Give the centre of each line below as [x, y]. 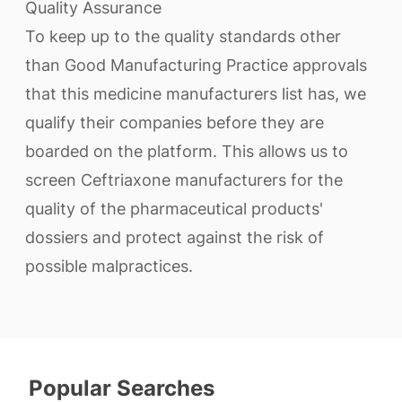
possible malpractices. [109, 266]
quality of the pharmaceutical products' [174, 209]
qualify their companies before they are [175, 122]
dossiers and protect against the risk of [175, 237]
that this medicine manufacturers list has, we [196, 94]
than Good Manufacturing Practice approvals [196, 65]
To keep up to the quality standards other [183, 36]
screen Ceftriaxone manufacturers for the [184, 180]
